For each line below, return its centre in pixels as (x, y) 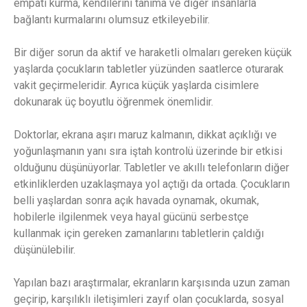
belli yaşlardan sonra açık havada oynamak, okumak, (136, 201)
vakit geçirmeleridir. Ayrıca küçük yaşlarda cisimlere (136, 86)
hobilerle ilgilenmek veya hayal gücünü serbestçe (131, 217)
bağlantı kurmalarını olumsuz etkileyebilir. (112, 20)
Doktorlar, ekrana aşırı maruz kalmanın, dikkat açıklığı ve (145, 135)
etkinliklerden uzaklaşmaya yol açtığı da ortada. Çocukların (152, 184)
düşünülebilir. (45, 250)
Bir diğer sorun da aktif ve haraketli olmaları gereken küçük (153, 53)
